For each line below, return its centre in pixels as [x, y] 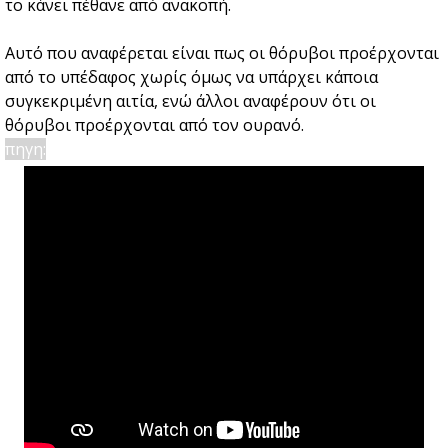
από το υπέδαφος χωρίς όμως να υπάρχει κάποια [191, 77]
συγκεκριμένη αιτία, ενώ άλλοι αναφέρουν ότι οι [190, 101]
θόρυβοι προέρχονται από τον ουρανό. [154, 125]
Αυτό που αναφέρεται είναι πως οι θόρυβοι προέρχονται [222, 53]
